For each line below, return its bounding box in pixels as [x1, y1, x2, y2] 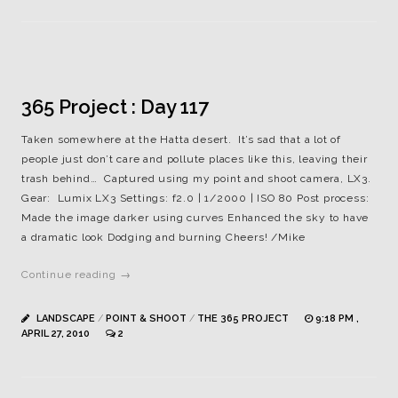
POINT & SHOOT [106, 313, 187, 324]
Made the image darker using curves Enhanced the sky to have [21, 211, 370, 224]
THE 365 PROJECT [197, 313, 289, 324]
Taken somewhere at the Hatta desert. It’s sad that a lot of [21, 133, 341, 146]
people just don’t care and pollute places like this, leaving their [21, 153, 368, 165]
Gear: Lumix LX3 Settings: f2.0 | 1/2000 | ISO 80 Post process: [21, 192, 370, 204]
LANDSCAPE [36, 313, 95, 324]
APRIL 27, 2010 [21, 328, 92, 339]
